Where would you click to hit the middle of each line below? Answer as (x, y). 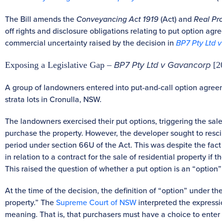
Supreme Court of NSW (96, 202)
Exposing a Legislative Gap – (59, 65)
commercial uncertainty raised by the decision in (90, 42)
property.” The (30, 202)
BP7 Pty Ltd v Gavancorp (164, 65)
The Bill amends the (41, 19)
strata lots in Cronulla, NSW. (53, 99)
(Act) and (177, 19)
